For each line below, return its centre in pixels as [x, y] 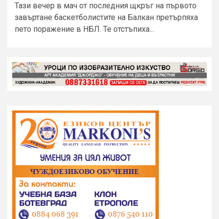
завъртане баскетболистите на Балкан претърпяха [106, 18]
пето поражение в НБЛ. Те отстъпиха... [84, 29]
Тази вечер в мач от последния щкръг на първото [106, 6]
